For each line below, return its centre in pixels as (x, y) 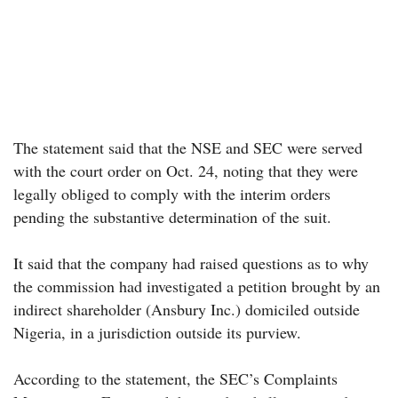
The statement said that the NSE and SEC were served (188, 148)
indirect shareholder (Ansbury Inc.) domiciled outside (187, 310)
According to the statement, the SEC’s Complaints (175, 379)
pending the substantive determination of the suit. (172, 217)
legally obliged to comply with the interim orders (172, 194)
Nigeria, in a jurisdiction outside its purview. (157, 333)
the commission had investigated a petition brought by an (197, 287)
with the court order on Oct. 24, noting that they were (186, 171)
